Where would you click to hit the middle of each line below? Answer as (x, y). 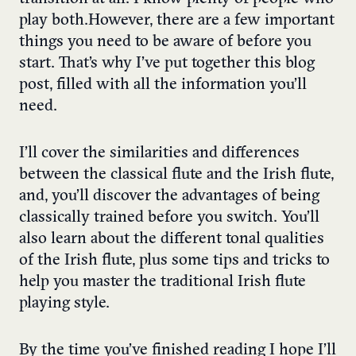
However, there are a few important (211, 21)
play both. (54, 21)
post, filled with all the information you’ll (163, 85)
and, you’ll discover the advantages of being (169, 197)
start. (39, 64)
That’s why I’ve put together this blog (187, 64)
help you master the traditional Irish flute (163, 282)
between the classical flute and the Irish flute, (176, 175)
